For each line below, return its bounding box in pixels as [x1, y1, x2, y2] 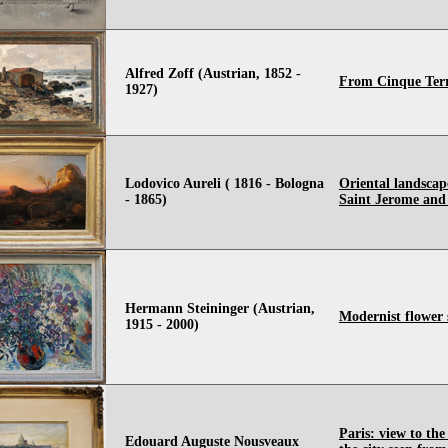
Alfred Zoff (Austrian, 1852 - [125, 66, 301, 81]
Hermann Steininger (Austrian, [125, 301, 315, 316]
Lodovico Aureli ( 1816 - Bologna [125, 176, 324, 191]
